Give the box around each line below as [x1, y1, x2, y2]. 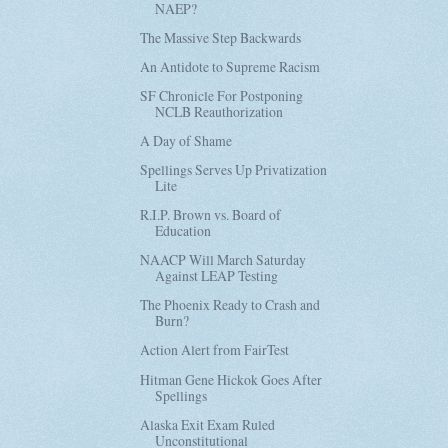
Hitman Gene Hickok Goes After [140, 369, 323, 389]
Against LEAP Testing [155, 266, 279, 286]
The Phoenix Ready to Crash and [140, 295, 321, 315]
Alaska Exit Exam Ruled [140, 414, 276, 434]
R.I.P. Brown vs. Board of [140, 205, 282, 225]
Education [155, 221, 212, 241]
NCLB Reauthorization [155, 101, 284, 121]
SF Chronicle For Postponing [140, 85, 304, 105]
